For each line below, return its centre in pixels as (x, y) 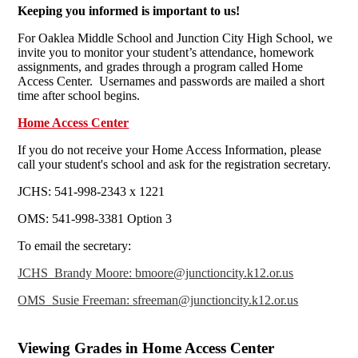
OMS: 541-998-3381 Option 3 (95, 218)
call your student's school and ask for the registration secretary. (175, 164)
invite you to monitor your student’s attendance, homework (166, 52)
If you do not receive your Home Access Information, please (170, 149)
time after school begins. (79, 95)
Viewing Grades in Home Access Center (146, 348)
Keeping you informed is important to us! (131, 10)
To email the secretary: (75, 245)
